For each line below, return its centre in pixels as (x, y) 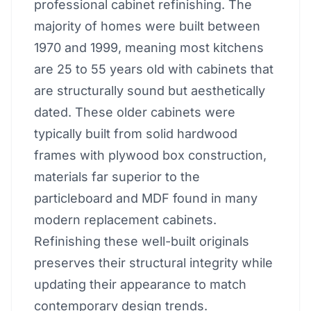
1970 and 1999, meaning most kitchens (149, 48)
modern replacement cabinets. (125, 220)
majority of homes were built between (147, 26)
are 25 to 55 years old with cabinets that (154, 69)
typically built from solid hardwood (136, 134)
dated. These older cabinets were (135, 112)
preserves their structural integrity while (153, 263)
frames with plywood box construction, (150, 155)
